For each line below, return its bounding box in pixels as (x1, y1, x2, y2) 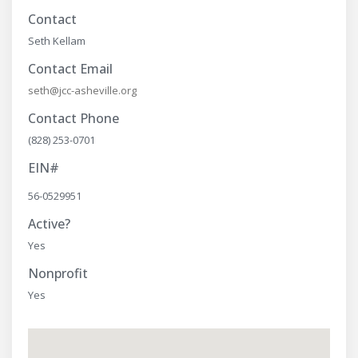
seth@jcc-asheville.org (28, 83, 137, 97)
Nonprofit (28, 265, 88, 282)
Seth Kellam (28, 34, 86, 48)
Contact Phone (28, 109, 119, 127)
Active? (28, 215, 70, 233)
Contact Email (28, 60, 113, 78)
